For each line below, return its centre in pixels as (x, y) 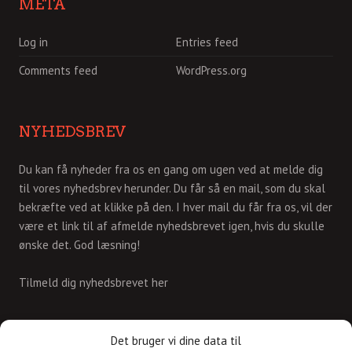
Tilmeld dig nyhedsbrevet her (93, 283)
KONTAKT (59, 339)
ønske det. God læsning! (79, 245)
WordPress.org (211, 71)
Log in (33, 42)
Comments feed (58, 71)
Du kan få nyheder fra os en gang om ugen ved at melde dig (171, 170)
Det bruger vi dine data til (176, 341)
